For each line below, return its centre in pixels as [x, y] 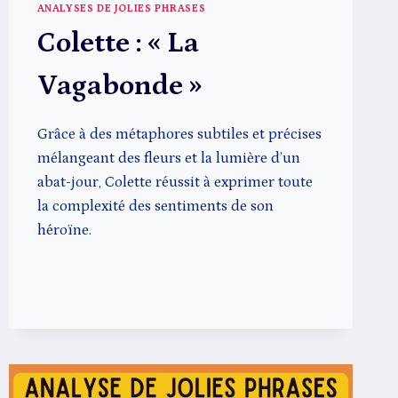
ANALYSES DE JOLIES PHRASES [121, 9]
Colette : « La [118, 44]
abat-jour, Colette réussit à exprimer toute [175, 183]
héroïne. [64, 231]
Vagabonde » [119, 87]
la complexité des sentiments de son [155, 207]
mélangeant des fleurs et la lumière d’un [168, 159]
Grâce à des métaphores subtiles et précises [179, 135]
